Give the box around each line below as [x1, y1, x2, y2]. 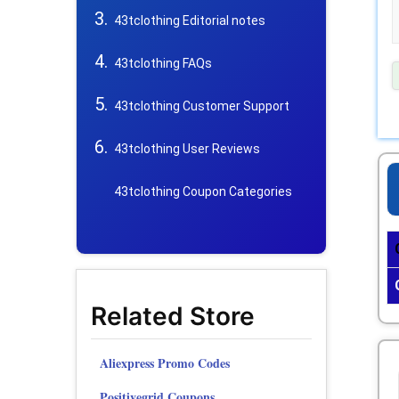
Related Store [91, 301, 255, 332]
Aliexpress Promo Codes [100, 354, 230, 373]
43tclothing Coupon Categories [114, 184, 292, 199]
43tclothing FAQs [114, 56, 212, 71]
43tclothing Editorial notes [114, 13, 265, 28]
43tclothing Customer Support [114, 99, 289, 114]
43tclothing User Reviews [114, 142, 260, 157]
